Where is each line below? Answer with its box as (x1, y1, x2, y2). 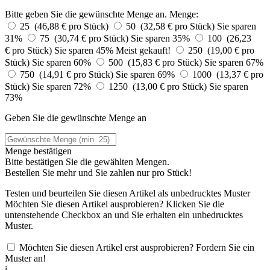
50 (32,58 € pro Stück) (126, 20, 217, 31)
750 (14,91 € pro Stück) (20, 69, 116, 80)
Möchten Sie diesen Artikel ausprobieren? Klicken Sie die (5, 198, 224, 209)
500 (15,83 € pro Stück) (108, 57, 204, 67)
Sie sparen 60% (32, 57, 93, 67)
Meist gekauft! (116, 45, 171, 55)
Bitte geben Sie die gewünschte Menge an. (5, 8, 167, 19)
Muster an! (5, 253, 46, 263)
